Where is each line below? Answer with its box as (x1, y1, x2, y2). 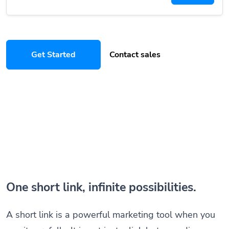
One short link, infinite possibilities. (6, 179, 196, 195)
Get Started (31, 49, 76, 60)
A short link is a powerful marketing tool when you (6, 208, 215, 221)
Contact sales (109, 49, 161, 60)
